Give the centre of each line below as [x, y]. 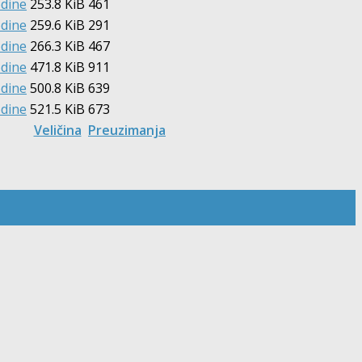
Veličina [57, 130]
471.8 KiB [57, 67]
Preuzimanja [127, 130]
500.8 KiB [57, 88]
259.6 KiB [57, 25]
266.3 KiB [57, 46]
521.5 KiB [57, 109]
